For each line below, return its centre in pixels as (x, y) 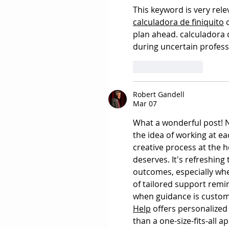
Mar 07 (145, 103)
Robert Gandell (159, 94)
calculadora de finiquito (178, 22)
